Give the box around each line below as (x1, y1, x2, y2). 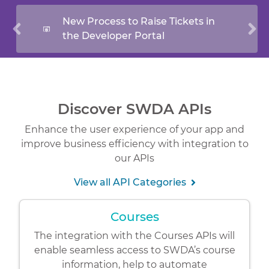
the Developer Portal (62, 29, 165, 41)
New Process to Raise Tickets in (62, 15, 216, 27)
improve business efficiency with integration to (20, 138, 249, 150)
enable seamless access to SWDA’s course (34, 244, 235, 256)
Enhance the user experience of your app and (25, 123, 244, 135)
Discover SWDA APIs (58, 100, 211, 118)
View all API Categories (73, 176, 186, 188)
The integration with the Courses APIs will (34, 229, 235, 241)
